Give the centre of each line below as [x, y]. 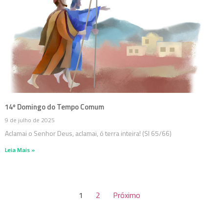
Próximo [127, 195]
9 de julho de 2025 [30, 120]
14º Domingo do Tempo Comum [55, 107]
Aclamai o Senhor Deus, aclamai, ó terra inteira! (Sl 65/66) [88, 133]
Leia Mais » [20, 150]
